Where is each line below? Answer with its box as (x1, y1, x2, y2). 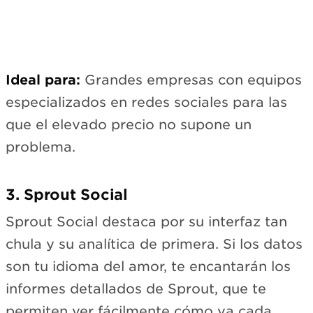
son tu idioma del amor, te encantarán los (6, 259, 291, 275)
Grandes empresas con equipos (80, 71, 302, 88)
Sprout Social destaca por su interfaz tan (6, 214, 287, 231)
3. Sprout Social (6, 185, 128, 203)
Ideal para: (6, 71, 80, 88)
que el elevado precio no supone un (6, 116, 252, 133)
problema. (6, 138, 75, 155)
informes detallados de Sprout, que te (6, 281, 266, 298)
